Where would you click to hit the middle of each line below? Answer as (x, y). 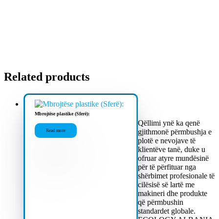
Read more (56, 130)
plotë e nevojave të (167, 140)
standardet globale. (167, 211)
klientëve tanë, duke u (172, 149)
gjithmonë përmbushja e (175, 131)
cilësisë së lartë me (166, 184)
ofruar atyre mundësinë (174, 158)
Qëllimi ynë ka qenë (169, 123)
